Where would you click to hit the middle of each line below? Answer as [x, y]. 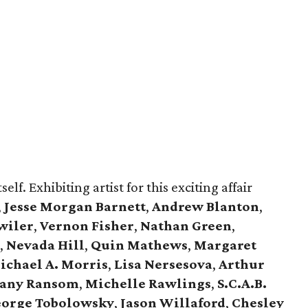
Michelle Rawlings [148, 283]
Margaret [225, 245]
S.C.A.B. [242, 283]
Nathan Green [186, 225]
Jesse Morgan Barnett [75, 206]
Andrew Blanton [206, 206]
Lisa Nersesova [163, 264]
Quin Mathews [139, 245]
